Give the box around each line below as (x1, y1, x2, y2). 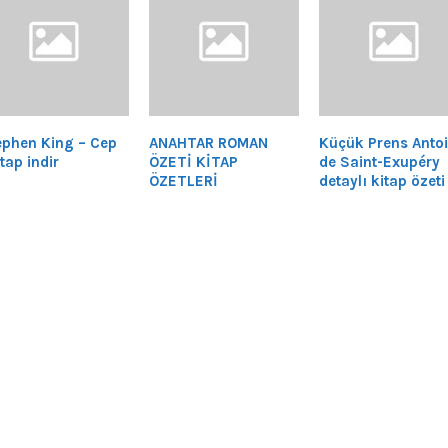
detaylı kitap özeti (318, 172, 445, 191)
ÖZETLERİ (148, 172, 218, 191)
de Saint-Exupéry (318, 153, 440, 172)
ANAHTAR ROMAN (148, 134, 268, 153)
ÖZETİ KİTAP (148, 153, 238, 172)
